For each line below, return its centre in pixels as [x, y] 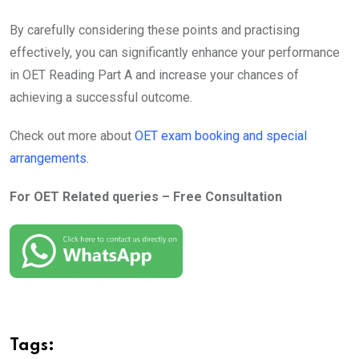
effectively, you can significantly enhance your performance [175, 52]
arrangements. [49, 158]
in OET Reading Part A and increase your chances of [154, 75]
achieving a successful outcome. [101, 97]
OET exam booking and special [221, 135]
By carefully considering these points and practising [155, 30]
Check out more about [72, 135]
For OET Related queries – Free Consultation [146, 196]
